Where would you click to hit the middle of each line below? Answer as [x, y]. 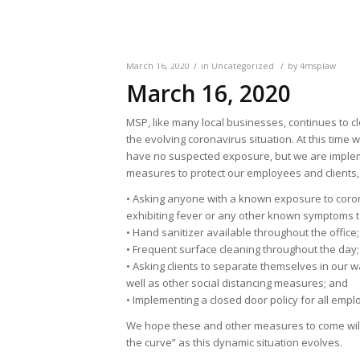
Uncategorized [243, 66]
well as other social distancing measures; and [237, 283]
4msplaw [318, 66]
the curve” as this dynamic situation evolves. [234, 343]
